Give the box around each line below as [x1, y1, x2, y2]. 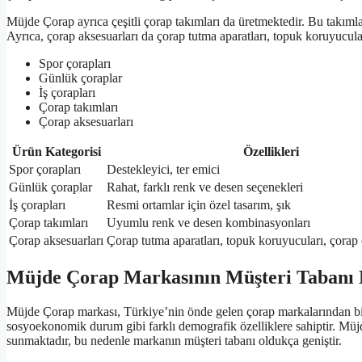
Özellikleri [243, 144, 299, 158]
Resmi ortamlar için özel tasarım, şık [107, 197, 291, 212]
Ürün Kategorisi [11, 144, 101, 158]
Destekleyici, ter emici [107, 162, 220, 176]
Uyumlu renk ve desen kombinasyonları [107, 215, 310, 229]
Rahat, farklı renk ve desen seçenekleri [107, 179, 303, 194]
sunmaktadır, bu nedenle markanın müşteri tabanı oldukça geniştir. [6, 333, 342, 347]
